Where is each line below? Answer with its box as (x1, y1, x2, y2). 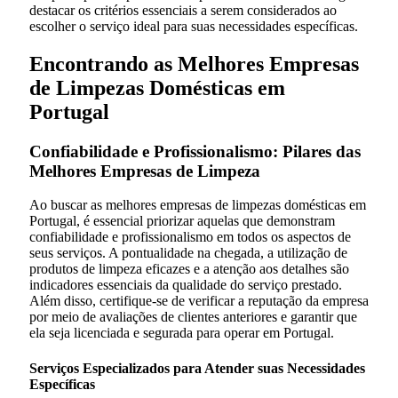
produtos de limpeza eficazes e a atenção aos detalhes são (29, 261, 349, 277)
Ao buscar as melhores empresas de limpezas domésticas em (29, 197, 366, 213)
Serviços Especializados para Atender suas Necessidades (29, 360, 365, 376)
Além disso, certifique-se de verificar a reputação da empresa (29, 293, 369, 309)
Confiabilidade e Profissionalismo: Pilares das (29, 141, 361, 161)
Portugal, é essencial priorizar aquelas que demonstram (29, 213, 335, 229)
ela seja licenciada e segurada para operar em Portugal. (29, 325, 334, 341)
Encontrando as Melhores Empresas (29, 52, 359, 76)
